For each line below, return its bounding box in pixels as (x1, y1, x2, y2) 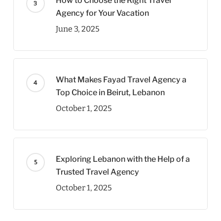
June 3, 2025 (55, 24, 100, 34)
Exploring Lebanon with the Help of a (55, 154, 190, 164)
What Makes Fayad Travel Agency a (55, 75, 186, 84)
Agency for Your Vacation (55, 8, 149, 18)
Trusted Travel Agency (55, 167, 139, 177)
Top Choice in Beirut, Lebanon (55, 88, 165, 97)
